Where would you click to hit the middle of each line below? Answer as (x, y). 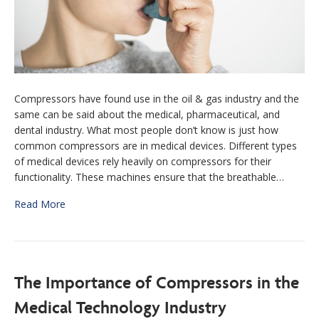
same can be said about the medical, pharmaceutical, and (147, 114)
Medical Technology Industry (120, 307)
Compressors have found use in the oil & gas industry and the (157, 98)
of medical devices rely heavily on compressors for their (143, 161)
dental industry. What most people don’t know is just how (146, 130)
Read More (40, 204)
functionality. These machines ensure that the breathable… (149, 177)
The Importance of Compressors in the (157, 282)
